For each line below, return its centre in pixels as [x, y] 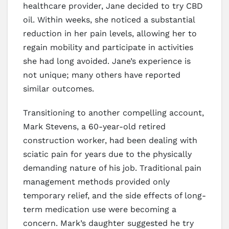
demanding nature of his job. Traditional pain [112, 168]
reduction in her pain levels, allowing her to [110, 33]
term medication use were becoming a [100, 209]
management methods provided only [96, 181]
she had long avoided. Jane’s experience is [107, 61]
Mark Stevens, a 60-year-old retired [94, 126]
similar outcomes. [59, 88]
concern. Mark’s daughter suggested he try [108, 223]
